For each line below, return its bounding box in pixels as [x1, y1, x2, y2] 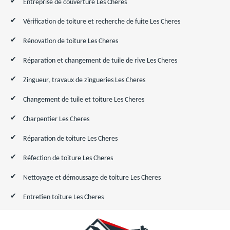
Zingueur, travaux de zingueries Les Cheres [23, 76, 145, 84]
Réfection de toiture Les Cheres [23, 155, 113, 162]
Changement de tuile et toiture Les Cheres [23, 96, 144, 104]
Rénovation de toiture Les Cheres [23, 37, 118, 45]
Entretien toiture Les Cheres [23, 194, 104, 201]
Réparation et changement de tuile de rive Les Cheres [23, 57, 177, 65]
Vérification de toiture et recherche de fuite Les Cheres [23, 18, 180, 26]
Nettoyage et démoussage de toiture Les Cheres [23, 174, 161, 182]
